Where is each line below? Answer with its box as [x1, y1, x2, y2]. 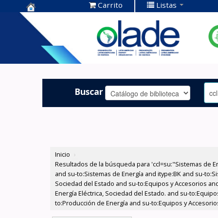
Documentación [26, 28, 99, 41]
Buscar [74, 85, 104, 97]
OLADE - [26, 43, 63, 56]
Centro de [26, 13, 72, 26]
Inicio [55, 150, 71, 159]
